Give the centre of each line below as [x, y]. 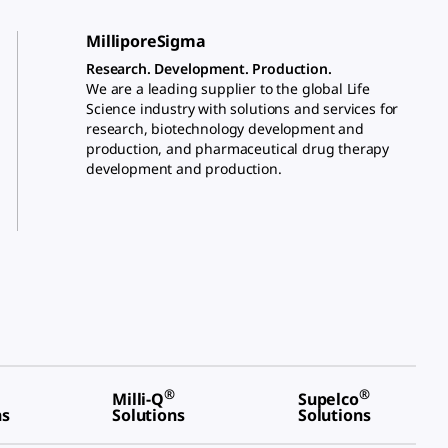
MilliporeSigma [146, 41]
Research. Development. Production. [209, 69]
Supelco [328, 399]
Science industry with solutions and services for [242, 109]
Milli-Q [138, 399]
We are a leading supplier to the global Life [228, 89]
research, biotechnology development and [225, 129]
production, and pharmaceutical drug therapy [238, 149]
